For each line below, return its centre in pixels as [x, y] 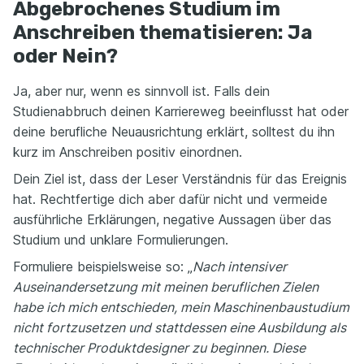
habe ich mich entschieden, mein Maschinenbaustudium [181, 307]
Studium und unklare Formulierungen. [121, 240]
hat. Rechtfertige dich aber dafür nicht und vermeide [170, 199]
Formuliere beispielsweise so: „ [103, 266]
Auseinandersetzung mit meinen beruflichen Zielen [166, 287]
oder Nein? [65, 56]
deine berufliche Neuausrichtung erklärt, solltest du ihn [174, 132]
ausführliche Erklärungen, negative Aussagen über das [172, 219]
